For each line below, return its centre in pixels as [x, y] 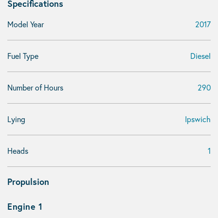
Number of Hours [35, 87]
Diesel [200, 56]
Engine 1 [25, 206]
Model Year [26, 24]
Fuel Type [23, 56]
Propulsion [28, 182]
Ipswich [198, 119]
